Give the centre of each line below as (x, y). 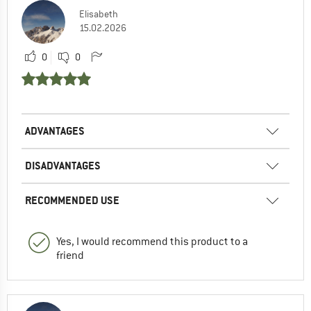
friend (70, 256)
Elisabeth (99, 14)
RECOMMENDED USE (72, 201)
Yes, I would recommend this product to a (152, 242)
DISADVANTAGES (63, 166)
